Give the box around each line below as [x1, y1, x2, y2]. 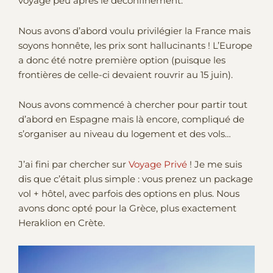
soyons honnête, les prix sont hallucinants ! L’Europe [18, 40, 252, 51]
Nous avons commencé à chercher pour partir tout [18, 99, 247, 111]
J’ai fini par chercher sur [18, 158, 129, 170]
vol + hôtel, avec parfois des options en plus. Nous [18, 188, 239, 199]
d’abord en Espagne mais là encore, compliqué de [18, 114, 244, 126]
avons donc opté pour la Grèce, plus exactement [18, 202, 236, 214]
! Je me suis [187, 158, 242, 170]
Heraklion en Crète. [18, 217, 105, 229]
